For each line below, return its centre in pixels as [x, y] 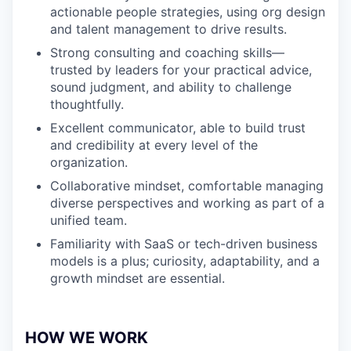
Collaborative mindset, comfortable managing [187, 186]
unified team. [89, 220]
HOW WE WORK [87, 338]
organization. [89, 162]
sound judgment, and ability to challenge [171, 87]
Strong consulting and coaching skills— [167, 52]
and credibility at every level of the [154, 145]
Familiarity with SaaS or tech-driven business [184, 244]
